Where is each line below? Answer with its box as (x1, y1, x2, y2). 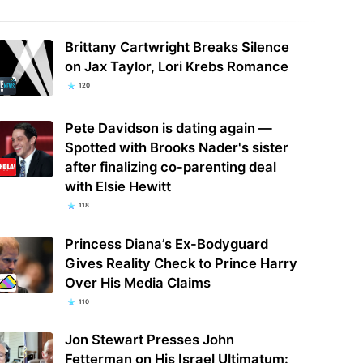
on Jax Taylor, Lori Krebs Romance (64, 58, 288, 75)
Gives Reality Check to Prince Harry (64, 254, 297, 271)
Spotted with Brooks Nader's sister (64, 139, 288, 156)
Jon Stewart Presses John (64, 331, 234, 348)
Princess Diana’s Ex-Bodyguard (64, 235, 268, 252)
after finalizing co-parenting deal (64, 159, 276, 176)
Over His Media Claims (64, 274, 211, 291)
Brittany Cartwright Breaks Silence (64, 39, 289, 56)
